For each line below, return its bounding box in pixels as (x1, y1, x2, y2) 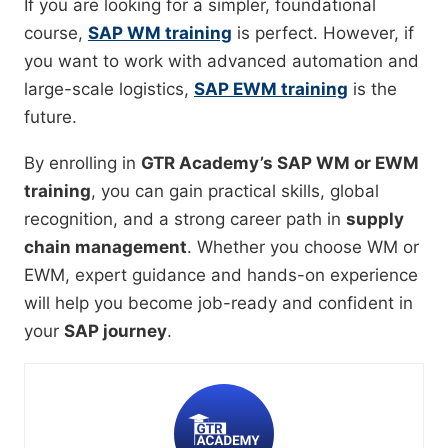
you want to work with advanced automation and (24, 51, 419, 72)
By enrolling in (24, 153, 141, 174)
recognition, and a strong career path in (24, 209, 346, 230)
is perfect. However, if (232, 23, 414, 44)
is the (348, 79, 397, 100)
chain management (24, 237, 187, 258)
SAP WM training (88, 23, 232, 44)
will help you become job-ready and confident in (24, 293, 413, 314)
